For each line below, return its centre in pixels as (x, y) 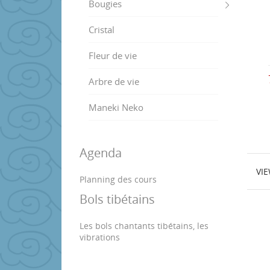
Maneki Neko (116, 107)
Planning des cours (118, 179)
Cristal (102, 29)
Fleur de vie (113, 55)
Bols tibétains (117, 199)
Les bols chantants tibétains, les (144, 225)
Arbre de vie (114, 81)
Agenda (101, 152)
